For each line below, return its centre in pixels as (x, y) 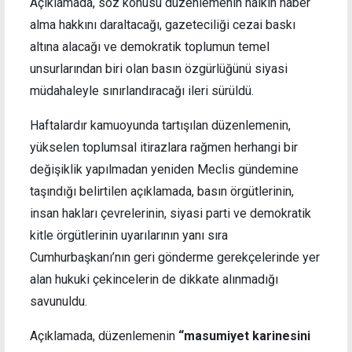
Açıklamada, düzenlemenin (104, 335)
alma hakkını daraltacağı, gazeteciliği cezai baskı (163, 24)
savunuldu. (59, 301)
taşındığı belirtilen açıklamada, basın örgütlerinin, (162, 191)
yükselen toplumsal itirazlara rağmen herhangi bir (164, 147)
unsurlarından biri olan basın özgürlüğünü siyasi (159, 68)
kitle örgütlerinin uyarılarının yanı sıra (129, 235)
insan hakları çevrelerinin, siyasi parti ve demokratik (170, 213)
